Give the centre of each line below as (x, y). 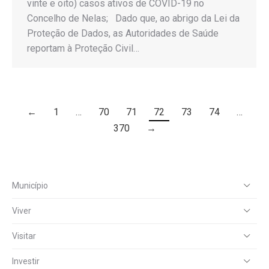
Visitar (24, 236)
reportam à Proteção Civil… (83, 48)
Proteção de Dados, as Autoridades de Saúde (123, 33)
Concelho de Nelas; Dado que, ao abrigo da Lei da (133, 18)
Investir (26, 261)
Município (30, 186)
